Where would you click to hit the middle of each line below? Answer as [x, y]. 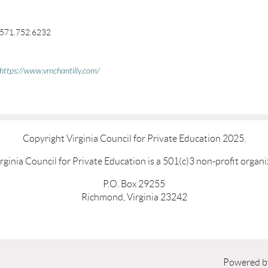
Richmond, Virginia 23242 [134, 197]
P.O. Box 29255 [134, 184]
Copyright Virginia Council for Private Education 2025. [134, 138]
